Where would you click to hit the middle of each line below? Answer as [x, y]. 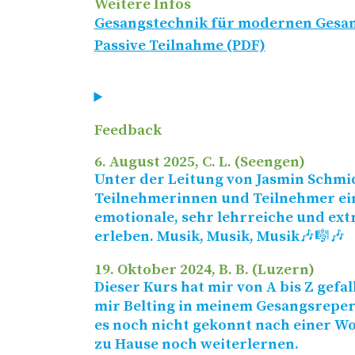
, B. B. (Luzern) [263, 269]
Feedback [128, 130]
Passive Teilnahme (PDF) [179, 45]
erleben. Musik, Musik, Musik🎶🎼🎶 [219, 236]
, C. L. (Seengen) [250, 162]
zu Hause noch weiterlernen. [196, 344]
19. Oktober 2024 [153, 269]
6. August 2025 [144, 162]
